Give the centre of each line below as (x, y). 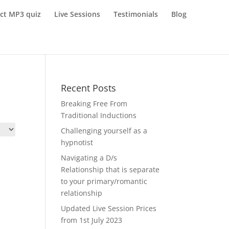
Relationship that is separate (110, 169)
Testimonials (135, 14)
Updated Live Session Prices (109, 208)
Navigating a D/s (89, 158)
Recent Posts (89, 88)
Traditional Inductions (99, 115)
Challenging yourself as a (104, 131)
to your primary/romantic (104, 181)
